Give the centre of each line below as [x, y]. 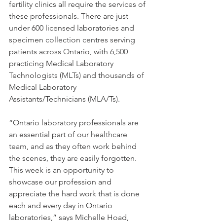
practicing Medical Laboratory [62, 63]
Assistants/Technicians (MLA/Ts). [64, 99]
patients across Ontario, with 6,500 [69, 52]
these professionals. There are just [70, 16]
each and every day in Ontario [62, 205]
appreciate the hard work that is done [75, 194]
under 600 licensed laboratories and [73, 28]
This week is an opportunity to [62, 170]
